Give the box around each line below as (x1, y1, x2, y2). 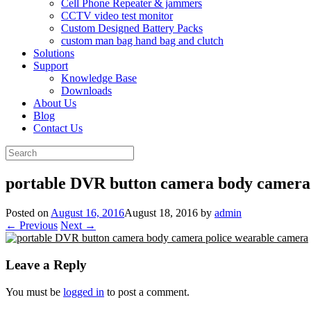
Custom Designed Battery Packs (61, 22, 203, 35)
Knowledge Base (61, 72, 137, 85)
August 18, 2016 (124, 207, 198, 219)
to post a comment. (104, 285, 190, 298)
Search (5, 145, 35, 158)
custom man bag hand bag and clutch (61, 35, 224, 47)
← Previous (6, 219, 58, 232)
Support (33, 60, 68, 72)
